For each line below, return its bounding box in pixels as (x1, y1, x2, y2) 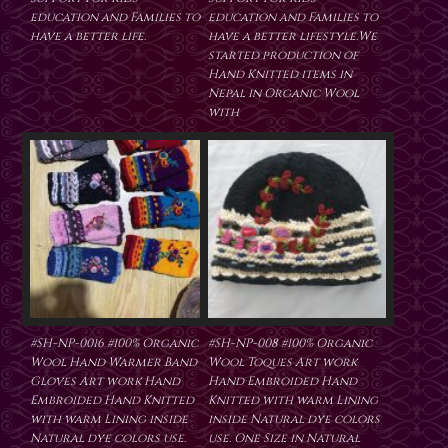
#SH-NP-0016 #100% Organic (30, 335, 198, 352)
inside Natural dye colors (208, 411, 380, 428)
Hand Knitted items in (208, 66, 352, 83)
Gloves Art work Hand (30, 373, 180, 390)
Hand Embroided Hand (208, 373, 357, 390)
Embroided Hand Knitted (30, 392, 194, 409)
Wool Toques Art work (208, 354, 357, 371)
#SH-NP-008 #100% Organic (208, 335, 372, 352)
